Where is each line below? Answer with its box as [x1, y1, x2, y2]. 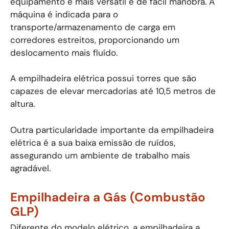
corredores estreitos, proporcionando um [10, 34, 179, 45]
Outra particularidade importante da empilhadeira [10, 124, 214, 135]
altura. [10, 98, 35, 109]
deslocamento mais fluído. [10, 47, 118, 58]
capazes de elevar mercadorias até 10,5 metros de [10, 85, 216, 97]
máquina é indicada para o [10, 8, 118, 20]
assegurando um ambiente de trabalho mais [10, 149, 190, 161]
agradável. [10, 162, 51, 174]
